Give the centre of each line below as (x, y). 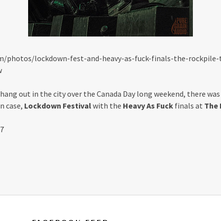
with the (107, 106)
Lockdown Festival (58, 106)
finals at (189, 106)
